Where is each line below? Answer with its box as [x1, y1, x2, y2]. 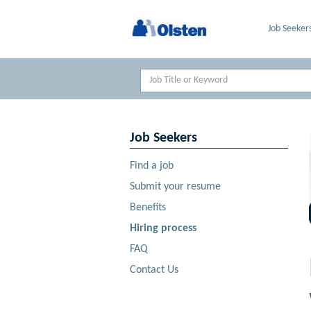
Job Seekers [130, 131, 197, 145]
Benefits [130, 202, 166, 213]
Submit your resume [130, 181, 221, 192]
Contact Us [130, 264, 178, 276]
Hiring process [130, 223, 196, 234]
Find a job [130, 160, 174, 171]
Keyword [140, 69, 176, 80]
